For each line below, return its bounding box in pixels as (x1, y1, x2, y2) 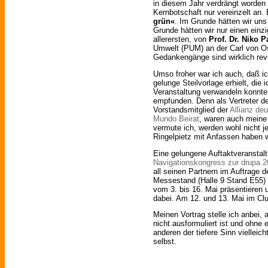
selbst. (153, 237, 176, 246)
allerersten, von (153, 34, 209, 44)
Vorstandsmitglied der (153, 105, 230, 114)
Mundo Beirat (153, 114, 199, 123)
